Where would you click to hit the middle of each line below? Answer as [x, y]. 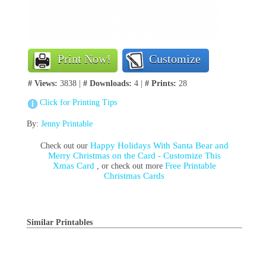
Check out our [65, 146]
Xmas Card [75, 166]
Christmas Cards [134, 176]
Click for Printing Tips [78, 102]
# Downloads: [107, 83]
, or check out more [131, 166]
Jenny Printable [66, 124]
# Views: [42, 83]
